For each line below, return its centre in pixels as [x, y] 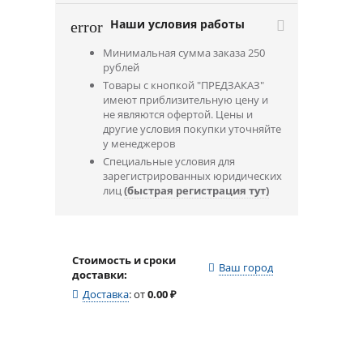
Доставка [106, 294]
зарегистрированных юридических [192, 176]
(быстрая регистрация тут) [196, 190]
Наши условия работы [177, 24]
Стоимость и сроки [124, 260]
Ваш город [246, 267]
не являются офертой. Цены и [178, 114]
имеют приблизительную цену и [186, 100]
